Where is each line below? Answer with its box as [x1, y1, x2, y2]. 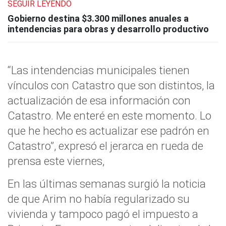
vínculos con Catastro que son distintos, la [8, 79, 215, 92]
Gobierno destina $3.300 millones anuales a [8, 13, 189, 24]
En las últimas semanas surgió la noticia [8, 177, 206, 190]
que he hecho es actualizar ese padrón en [8, 124, 209, 137]
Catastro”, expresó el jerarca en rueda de [8, 139, 203, 152]
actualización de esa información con [8, 94, 191, 107]
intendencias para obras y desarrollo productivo [8, 24, 209, 34]
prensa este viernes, [8, 154, 104, 167]
